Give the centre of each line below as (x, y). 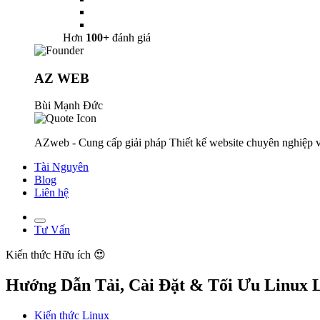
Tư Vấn (52, 230)
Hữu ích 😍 (80, 255)
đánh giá (130, 37)
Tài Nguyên (61, 167)
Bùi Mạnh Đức (69, 106)
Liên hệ (51, 193)
